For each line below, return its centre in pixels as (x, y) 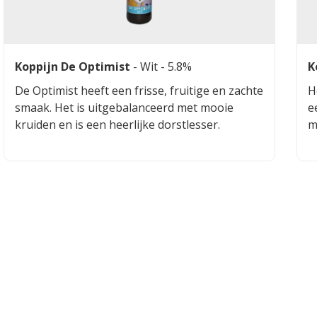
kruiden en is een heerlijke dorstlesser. (119, 124)
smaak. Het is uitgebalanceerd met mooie (125, 107)
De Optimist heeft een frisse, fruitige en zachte (139, 90)
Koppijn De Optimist (73, 66)
